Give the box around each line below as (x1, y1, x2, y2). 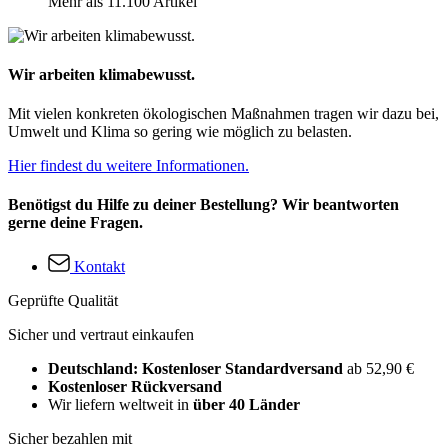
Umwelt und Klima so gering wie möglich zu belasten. (8, 123, 352, 141)
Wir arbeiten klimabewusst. (8, 65, 195, 83)
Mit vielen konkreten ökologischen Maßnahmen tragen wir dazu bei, (8, 105, 439, 123)
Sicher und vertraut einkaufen (8, 325, 194, 343)
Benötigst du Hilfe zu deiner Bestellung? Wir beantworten (8, 196, 399, 214)
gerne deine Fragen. (8, 214, 143, 232)
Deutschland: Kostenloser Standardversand (48, 359, 347, 377)
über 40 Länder (193, 395, 300, 413)
